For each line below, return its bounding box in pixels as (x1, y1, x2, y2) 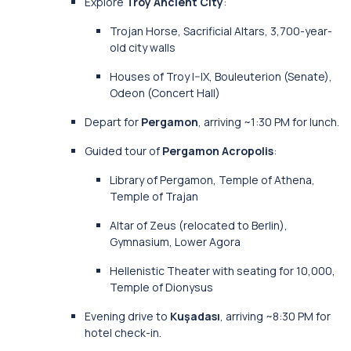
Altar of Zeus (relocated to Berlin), (110, 218, 288, 233)
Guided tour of (85, 143, 162, 158)
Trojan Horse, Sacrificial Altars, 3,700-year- (110, 24, 332, 38)
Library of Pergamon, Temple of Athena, (110, 172, 315, 187)
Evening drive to (85, 309, 170, 324)
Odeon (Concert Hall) (110, 85, 220, 100)
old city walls (110, 40, 175, 55)
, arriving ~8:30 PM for (220, 309, 331, 324)
